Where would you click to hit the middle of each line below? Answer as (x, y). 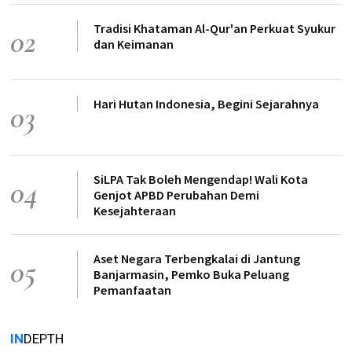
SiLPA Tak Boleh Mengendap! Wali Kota (200, 179)
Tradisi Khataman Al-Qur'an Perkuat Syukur (214, 28)
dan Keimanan (133, 44)
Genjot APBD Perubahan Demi (176, 195)
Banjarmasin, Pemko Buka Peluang (191, 274)
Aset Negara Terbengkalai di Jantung (196, 258)
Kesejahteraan (134, 211)
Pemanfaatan (132, 290)
